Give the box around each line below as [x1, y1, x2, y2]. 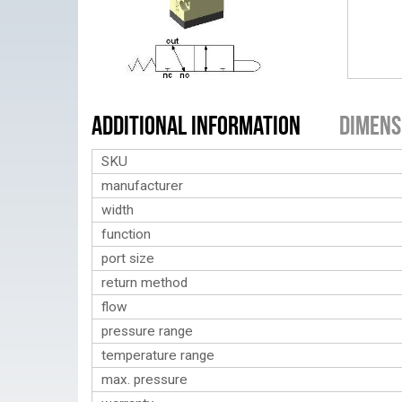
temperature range [101, 347, 214, 363]
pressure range [101, 323, 193, 339]
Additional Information [92, 110, 301, 140]
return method [101, 275, 188, 291]
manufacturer [101, 178, 183, 194]
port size [101, 250, 154, 267]
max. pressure [101, 371, 188, 388]
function [101, 226, 151, 242]
